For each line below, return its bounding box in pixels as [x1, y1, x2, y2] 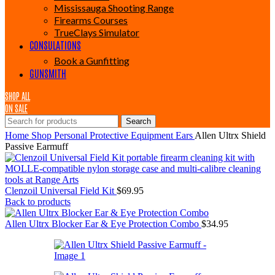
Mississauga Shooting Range [54, 2, 174, 14]
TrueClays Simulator [54, 26, 139, 38]
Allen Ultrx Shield [195, 130, 266, 141]
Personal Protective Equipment [54, 130, 176, 141]
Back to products [5, 196, 71, 207]
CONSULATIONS [29, 39, 81, 51]
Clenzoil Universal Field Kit [5, 185, 117, 196]
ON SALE [5, 103, 28, 114]
